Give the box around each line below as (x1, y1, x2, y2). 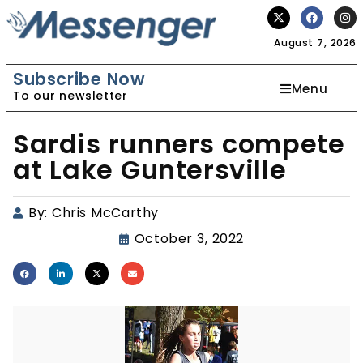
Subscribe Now (13, 67, 146, 91)
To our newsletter (13, 88, 128, 104)
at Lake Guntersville (13, 152, 287, 188)
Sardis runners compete (13, 126, 345, 162)
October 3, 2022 (134, 229, 245, 248)
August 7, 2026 (274, 36, 357, 49)
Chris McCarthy (52, 203, 159, 222)
